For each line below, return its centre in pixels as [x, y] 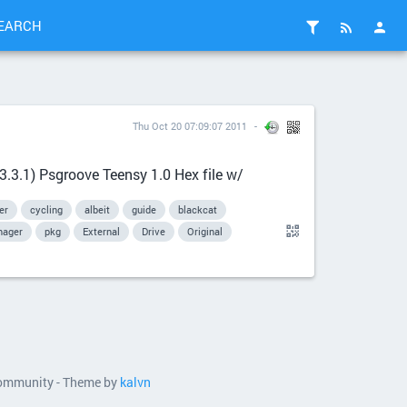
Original [205, 231]
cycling [46, 209]
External [101, 231]
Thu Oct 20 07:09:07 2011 [190, 126]
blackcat [198, 209]
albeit [97, 209]
